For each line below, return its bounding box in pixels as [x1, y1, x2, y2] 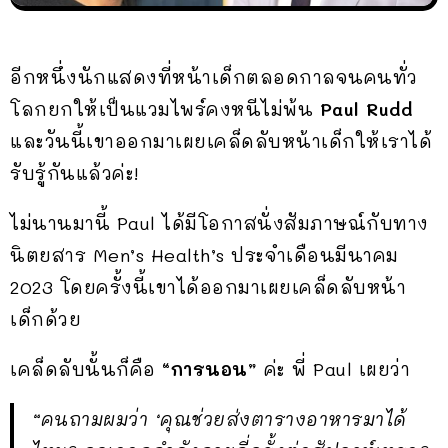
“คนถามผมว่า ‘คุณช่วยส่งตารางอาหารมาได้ [32, 406, 407, 431]
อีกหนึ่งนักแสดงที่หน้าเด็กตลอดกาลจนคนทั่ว [10, 64, 418, 89]
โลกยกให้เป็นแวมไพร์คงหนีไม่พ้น [10, 96, 320, 121]
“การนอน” [162, 356, 257, 381]
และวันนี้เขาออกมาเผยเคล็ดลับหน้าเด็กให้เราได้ [10, 128, 432, 153]
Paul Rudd [319, 96, 412, 121]
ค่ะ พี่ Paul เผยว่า [257, 356, 410, 381]
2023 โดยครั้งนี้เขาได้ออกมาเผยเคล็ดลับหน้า [10, 274, 406, 299]
